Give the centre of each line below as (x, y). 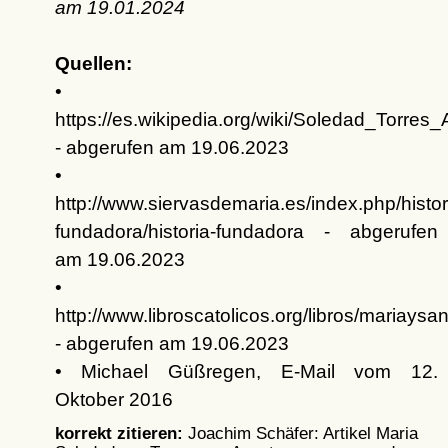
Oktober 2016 (113, 400)
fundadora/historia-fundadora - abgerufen (246, 232)
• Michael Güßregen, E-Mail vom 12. (246, 372)
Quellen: (93, 64)
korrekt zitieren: (118, 433)
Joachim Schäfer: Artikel (279, 433)
